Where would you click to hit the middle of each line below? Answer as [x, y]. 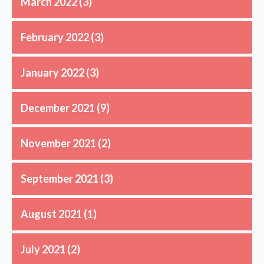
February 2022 [55, 37]
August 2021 [51, 214]
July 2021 [43, 249]
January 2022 [52, 72]
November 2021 [58, 143]
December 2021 [58, 108]
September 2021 [60, 178]
